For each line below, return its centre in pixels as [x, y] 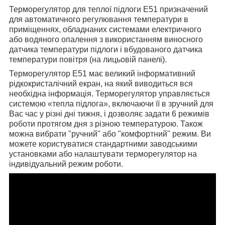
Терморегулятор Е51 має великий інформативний [102, 73]
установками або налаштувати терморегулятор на [103, 154]
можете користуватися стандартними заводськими [103, 144]
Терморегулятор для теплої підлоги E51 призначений [108, 9]
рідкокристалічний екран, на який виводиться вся [101, 83]
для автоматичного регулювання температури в [99, 19]
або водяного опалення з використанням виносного [106, 39]
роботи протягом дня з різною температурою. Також [106, 124]
